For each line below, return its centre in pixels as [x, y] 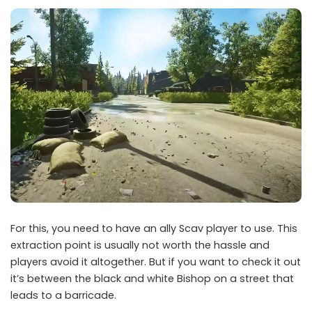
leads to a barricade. [63, 295]
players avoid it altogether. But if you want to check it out [156, 262]
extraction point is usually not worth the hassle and [140, 245]
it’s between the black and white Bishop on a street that [152, 278]
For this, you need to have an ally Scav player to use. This [154, 228]
